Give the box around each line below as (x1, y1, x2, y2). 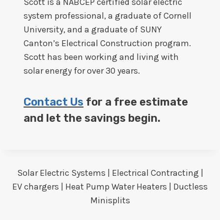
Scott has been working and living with (24, 52, 179, 62)
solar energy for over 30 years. (24, 65, 140, 76)
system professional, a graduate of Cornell (24, 10, 192, 21)
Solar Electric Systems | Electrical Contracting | (17, 167, 203, 178)
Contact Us (24, 95, 83, 109)
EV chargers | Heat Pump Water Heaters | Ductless (12, 181, 208, 192)
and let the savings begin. (24, 111, 161, 125)
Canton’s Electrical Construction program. (24, 38, 191, 49)
